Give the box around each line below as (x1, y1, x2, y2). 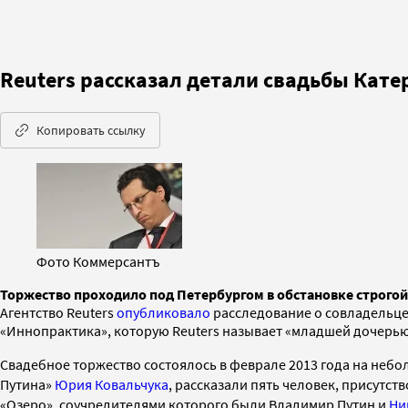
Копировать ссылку (36, 121, 146, 138)
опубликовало (117, 302, 210, 321)
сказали (197, 374, 250, 393)
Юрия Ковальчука (55, 374, 168, 393)
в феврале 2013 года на (219, 354, 371, 373)
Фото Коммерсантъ (36, 251, 160, 270)
